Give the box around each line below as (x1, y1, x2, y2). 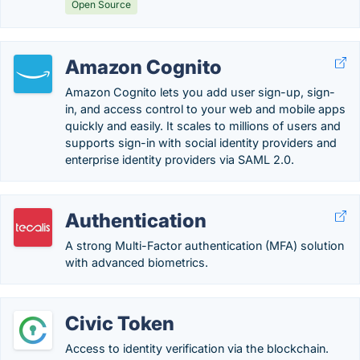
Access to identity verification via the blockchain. (65, 342, 329, 355)
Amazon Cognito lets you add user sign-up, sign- (65, 85, 335, 99)
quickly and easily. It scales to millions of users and (65, 119, 341, 133)
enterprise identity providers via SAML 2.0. (65, 153, 294, 166)
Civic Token (65, 312, 174, 335)
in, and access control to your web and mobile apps (65, 102, 346, 116)
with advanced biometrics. (65, 256, 208, 269)
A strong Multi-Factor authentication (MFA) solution (65, 239, 344, 252)
